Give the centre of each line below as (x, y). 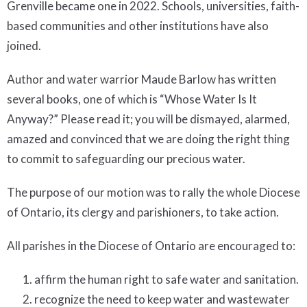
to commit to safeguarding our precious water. (126, 159)
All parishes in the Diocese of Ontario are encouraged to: (151, 246)
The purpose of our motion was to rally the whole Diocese (153, 193)
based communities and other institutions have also (138, 26)
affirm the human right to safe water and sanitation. (167, 280)
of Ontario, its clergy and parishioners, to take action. (143, 212)
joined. (24, 46)
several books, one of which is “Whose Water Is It (132, 99)
